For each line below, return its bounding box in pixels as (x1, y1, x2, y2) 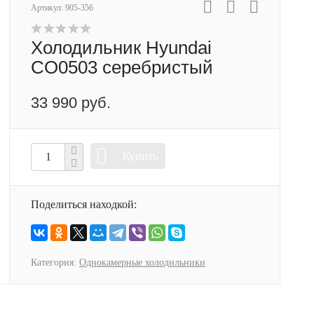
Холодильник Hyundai (31, 37, 212, 58)
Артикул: (31, 3, 65, 13)
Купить (122, 149, 158, 163)
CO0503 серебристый (31, 57, 213, 78)
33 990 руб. (31, 94, 111, 111)
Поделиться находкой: (31, 198, 137, 210)
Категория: (31, 257, 79, 268)
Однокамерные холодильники (79, 257, 205, 268)
